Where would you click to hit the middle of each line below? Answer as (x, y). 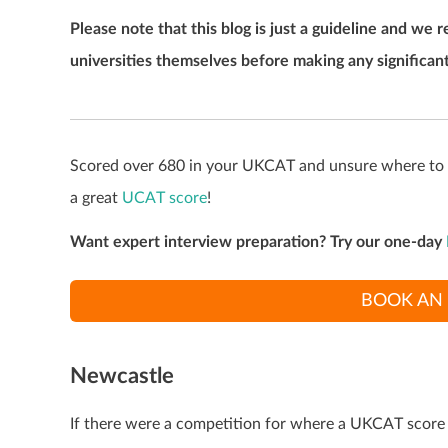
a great (96, 197)
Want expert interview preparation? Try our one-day (256, 241)
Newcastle (122, 375)
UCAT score (164, 197)
